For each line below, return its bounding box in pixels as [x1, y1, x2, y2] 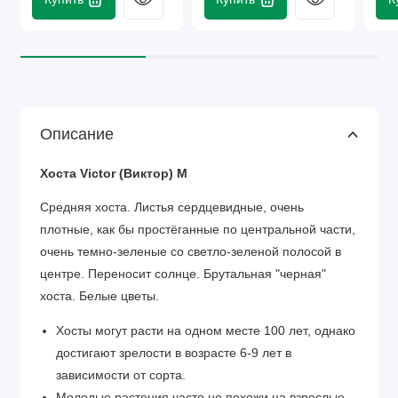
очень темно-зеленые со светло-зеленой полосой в [40, 245, 341, 259]
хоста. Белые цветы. [40, 290, 159, 304]
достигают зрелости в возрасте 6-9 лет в [56, 346, 291, 360]
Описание [40, 124, 114, 143]
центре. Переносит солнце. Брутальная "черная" [40, 267, 326, 282]
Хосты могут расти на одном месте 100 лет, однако [56, 323, 355, 338]
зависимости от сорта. [56, 368, 186, 382]
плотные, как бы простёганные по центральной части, [40, 223, 355, 237]
